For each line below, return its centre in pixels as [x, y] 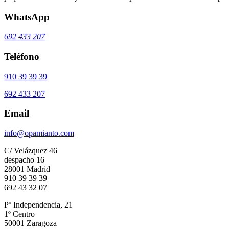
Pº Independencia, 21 [38, 205]
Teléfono [22, 57]
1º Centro [19, 214]
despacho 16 [24, 160]
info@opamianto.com [39, 133]
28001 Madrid [27, 169]
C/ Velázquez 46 [31, 151]
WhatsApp [27, 17]
